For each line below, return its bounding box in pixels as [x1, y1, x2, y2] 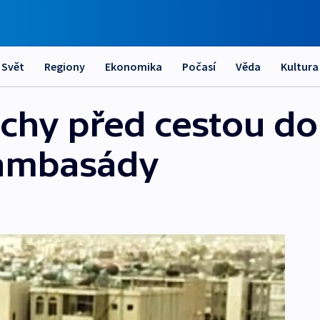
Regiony [44, 59, 85, 74]
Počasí [182, 59, 216, 74]
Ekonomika [105, 59, 162, 74]
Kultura [281, 59, 319, 74]
